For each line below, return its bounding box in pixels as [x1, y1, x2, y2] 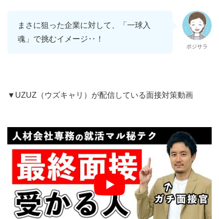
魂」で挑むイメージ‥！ [18, 35, 104, 44]
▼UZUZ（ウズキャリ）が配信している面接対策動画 [7, 91, 193, 100]
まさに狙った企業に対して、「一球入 [18, 21, 151, 30]
